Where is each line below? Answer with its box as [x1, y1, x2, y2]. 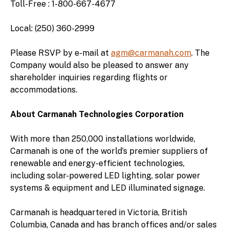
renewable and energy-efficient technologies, [10, 158, 185, 168]
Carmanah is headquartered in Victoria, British [10, 207, 187, 217]
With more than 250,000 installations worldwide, [10, 133, 195, 144]
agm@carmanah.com [111, 48, 191, 58]
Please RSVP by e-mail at [10, 48, 111, 58]
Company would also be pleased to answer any [10, 60, 189, 70]
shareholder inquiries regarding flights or [10, 72, 168, 82]
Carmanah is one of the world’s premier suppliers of [10, 146, 208, 156]
